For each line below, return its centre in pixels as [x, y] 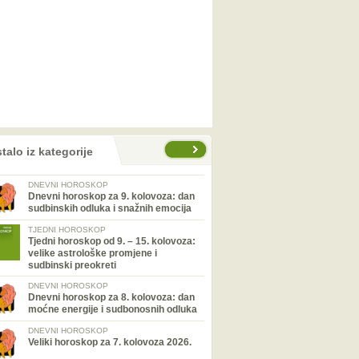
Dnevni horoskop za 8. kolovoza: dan [111, 297]
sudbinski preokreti [72, 265]
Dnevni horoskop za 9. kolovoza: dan [111, 196]
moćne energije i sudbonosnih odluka [113, 309]
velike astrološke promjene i [93, 253]
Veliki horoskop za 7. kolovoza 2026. [110, 342]
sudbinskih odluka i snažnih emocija [110, 208]
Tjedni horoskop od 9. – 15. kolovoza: [112, 241]
